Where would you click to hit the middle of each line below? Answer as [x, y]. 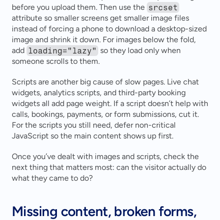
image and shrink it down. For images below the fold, [104, 40]
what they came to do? [52, 178]
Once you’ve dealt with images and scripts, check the [105, 157]
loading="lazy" [63, 51]
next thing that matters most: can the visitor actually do [109, 167]
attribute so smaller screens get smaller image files [100, 18]
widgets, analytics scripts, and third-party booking [99, 93]
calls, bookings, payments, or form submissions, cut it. [105, 114]
